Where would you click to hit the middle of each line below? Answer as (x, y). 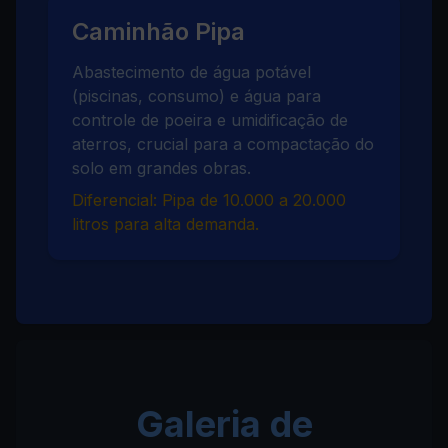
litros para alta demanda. (165, 224)
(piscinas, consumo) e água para (196, 96)
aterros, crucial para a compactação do (223, 144)
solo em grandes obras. (161, 168)
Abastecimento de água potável (191, 72)
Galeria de (224, 424)
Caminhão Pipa (158, 31)
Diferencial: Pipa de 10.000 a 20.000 (209, 200)
